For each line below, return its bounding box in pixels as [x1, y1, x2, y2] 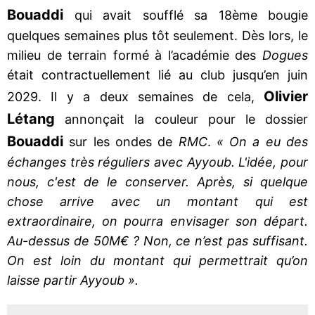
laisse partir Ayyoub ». [7, 272, 139, 288]
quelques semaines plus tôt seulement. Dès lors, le [7, 27, 308, 43]
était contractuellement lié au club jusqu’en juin [7, 67, 308, 82]
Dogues [262, 47, 308, 63]
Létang [7, 110, 65, 127]
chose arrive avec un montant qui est [7, 193, 308, 209]
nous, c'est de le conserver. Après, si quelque [7, 174, 308, 189]
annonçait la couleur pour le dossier [65, 111, 309, 127]
